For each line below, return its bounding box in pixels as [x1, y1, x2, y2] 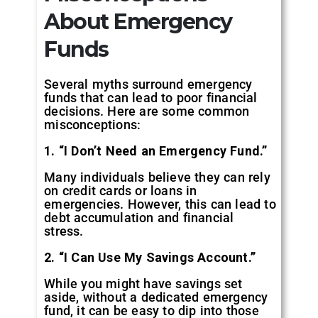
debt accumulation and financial [44, 209, 234, 225]
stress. [44, 223, 84, 238]
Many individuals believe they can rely [44, 169, 270, 185]
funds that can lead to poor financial [44, 89, 258, 105]
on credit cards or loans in [44, 182, 197, 198]
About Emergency [44, 8, 232, 35]
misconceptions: [44, 116, 141, 132]
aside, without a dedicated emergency [44, 289, 268, 305]
